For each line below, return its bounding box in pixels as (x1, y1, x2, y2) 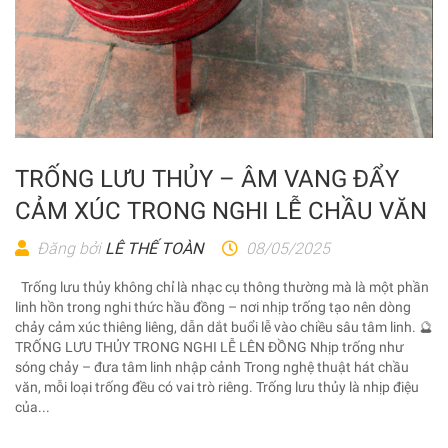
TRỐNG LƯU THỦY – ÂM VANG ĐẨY (15, 165, 399, 194)
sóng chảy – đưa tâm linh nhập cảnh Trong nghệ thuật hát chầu (15, 359, 409, 376)
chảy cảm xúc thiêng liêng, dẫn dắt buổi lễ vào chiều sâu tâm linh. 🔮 (15, 319, 433, 336)
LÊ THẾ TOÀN (105, 239, 203, 259)
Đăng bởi (33, 239, 105, 259)
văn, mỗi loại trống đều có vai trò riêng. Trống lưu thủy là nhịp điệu (15, 379, 419, 396)
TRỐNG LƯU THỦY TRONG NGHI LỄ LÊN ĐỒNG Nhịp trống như (15, 339, 404, 356)
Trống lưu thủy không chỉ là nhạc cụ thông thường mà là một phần (15, 279, 429, 296)
